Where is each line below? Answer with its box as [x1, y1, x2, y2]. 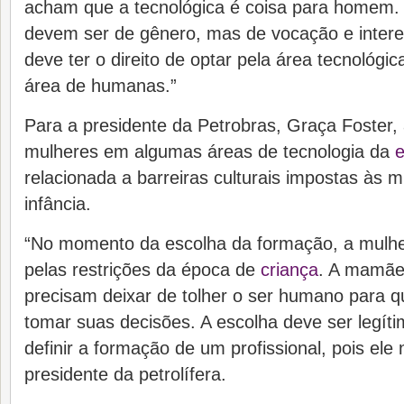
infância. [24, 194, 91, 214]
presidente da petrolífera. [24, 364, 226, 384]
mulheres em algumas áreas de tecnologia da [24, 142, 395, 161]
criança [261, 260, 318, 280]
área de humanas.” [24, 76, 177, 96]
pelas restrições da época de [24, 260, 261, 280]
